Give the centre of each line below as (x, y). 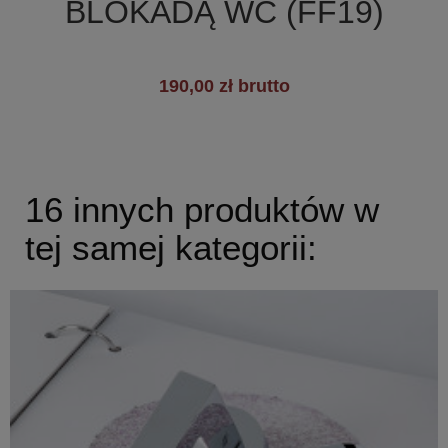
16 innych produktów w (201, 210)
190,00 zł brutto (224, 86)
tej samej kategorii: (170, 248)
